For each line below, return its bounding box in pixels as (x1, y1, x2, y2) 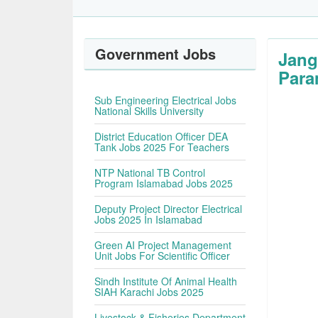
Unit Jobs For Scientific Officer (94, 248, 231, 263)
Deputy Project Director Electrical (94, 202, 243, 216)
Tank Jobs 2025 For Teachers (94, 140, 230, 154)
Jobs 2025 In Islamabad (94, 212, 203, 226)
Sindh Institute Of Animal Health (94, 274, 238, 288)
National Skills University (94, 104, 204, 118)
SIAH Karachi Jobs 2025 (94, 285, 204, 299)
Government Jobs (95, 43, 216, 64)
